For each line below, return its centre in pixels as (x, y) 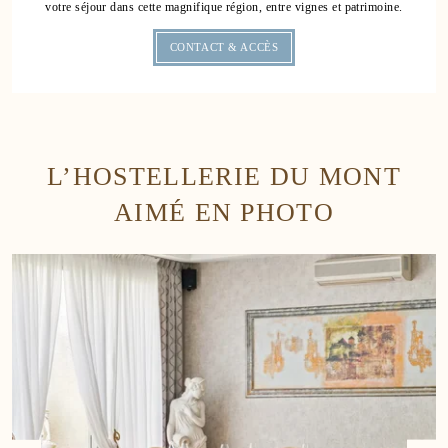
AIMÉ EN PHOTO (224, 212)
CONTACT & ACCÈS (224, 47)
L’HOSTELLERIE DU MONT (224, 176)
